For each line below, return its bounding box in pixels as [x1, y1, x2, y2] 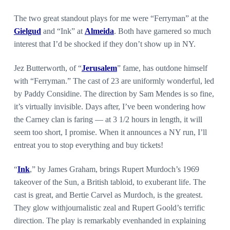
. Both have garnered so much [113, 27, 211, 36]
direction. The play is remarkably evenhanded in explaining [13, 216, 206, 225]
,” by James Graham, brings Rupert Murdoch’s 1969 [29, 165, 199, 174]
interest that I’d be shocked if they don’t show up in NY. [13, 40, 196, 49]
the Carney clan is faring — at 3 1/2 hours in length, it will [13, 115, 202, 124]
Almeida [84, 27, 114, 36]
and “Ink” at [41, 27, 85, 36]
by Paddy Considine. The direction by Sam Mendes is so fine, [13, 89, 214, 99]
